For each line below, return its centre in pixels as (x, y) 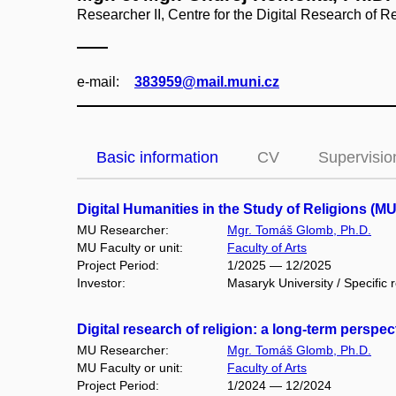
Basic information (157, 157)
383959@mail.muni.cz (207, 82)
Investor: (101, 283)
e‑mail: (98, 82)
